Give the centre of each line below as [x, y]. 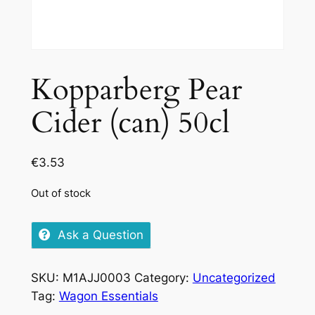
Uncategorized [234, 278]
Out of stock [60, 193]
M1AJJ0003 [96, 278]
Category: [163, 278]
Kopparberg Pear [136, 90]
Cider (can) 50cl [130, 123]
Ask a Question [100, 235]
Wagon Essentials [108, 296]
